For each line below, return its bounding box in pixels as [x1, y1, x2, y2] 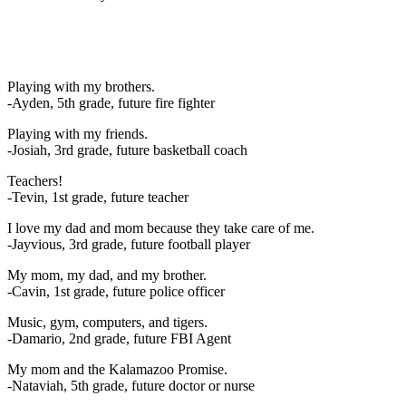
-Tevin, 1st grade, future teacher [7, 188, 188, 205]
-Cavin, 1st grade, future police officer [7, 283, 225, 299]
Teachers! [7, 172, 63, 188]
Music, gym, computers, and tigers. [7, 314, 208, 330]
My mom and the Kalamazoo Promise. [7, 361, 227, 377]
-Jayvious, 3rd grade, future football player [7, 236, 250, 252]
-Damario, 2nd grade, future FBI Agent [7, 330, 231, 346]
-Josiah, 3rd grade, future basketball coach [7, 141, 247, 158]
